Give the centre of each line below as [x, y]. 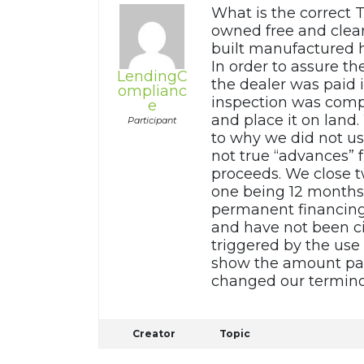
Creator [154, 334]
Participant [152, 121]
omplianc [152, 91]
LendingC [152, 77]
